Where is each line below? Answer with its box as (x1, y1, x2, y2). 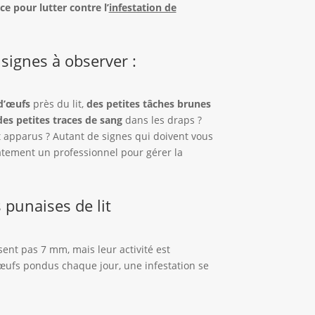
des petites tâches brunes (86, 97, 211, 111)
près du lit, (30, 97, 86, 111)
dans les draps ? (122, 113, 202, 127)
